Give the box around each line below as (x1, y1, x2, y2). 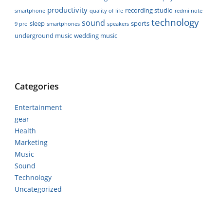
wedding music (74, 31, 117, 40)
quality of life (90, 7, 123, 14)
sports (131, 18, 149, 28)
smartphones (47, 20, 80, 27)
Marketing (15, 137, 48, 147)
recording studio (125, 5, 173, 15)
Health (15, 126, 36, 135)
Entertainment (15, 102, 62, 112)
